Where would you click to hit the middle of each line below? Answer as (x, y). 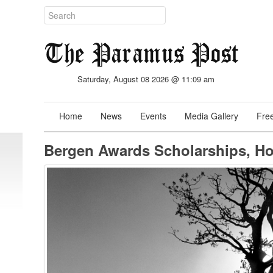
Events (153, 116)
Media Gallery (211, 116)
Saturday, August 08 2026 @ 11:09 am (146, 79)
